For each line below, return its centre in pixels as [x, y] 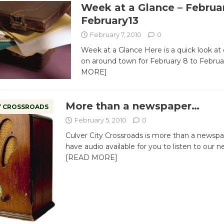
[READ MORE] [91, 158]
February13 [109, 20]
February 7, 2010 [115, 34]
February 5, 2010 [100, 120]
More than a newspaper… [132, 106]
